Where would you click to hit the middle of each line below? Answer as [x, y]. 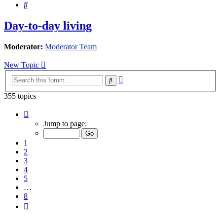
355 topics [20, 96]
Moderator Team [71, 47]
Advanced [139, 77]
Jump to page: [65, 123]
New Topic [21, 65]
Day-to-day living [48, 26]
